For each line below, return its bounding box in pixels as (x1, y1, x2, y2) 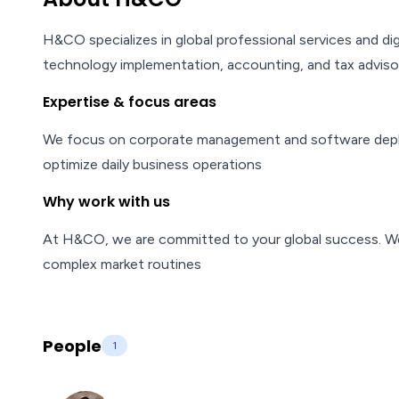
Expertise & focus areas (43, 92, 216, 112)
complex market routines (43, 256, 201, 273)
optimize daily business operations (43, 156, 262, 173)
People (43, 335, 102, 357)
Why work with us (43, 191, 170, 212)
